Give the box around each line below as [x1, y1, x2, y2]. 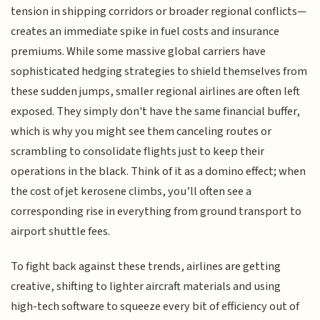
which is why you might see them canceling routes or [11, 123, 272, 141]
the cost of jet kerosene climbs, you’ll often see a [11, 183, 252, 201]
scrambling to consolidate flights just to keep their [11, 143, 265, 161]
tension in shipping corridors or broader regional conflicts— [11, 3, 307, 21]
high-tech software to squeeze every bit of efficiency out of [11, 297, 300, 315]
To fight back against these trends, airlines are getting [11, 257, 281, 275]
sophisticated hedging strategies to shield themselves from [11, 63, 308, 81]
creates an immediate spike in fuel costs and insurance [11, 23, 280, 41]
